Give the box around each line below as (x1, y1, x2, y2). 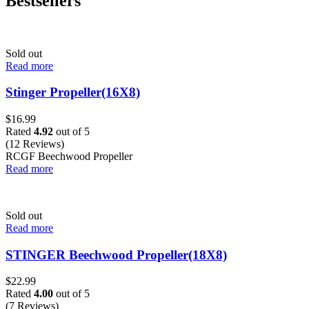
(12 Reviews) (6, 138, 64, 150)
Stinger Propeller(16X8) (6, 85, 140, 100)
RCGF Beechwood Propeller (6, 150, 132, 162)
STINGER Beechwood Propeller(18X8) (6, 247, 227, 262)
